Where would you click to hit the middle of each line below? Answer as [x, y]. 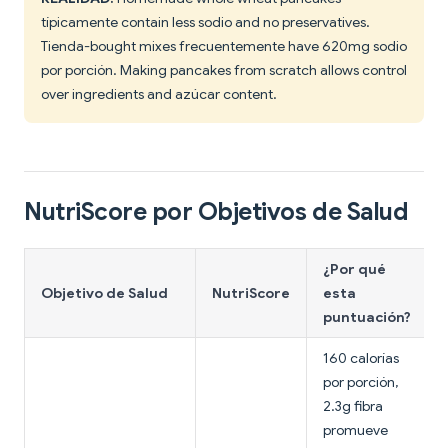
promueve [355, 430]
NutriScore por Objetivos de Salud [216, 212]
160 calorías [361, 358]
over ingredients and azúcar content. [159, 94]
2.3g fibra [353, 406]
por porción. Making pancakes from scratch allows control [224, 70]
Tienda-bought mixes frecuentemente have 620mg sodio [224, 46]
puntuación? [367, 317]
